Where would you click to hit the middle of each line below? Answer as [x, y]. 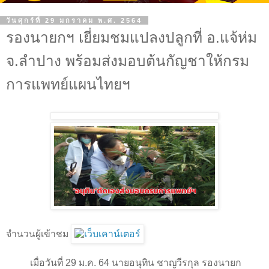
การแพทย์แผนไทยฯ [68, 85]
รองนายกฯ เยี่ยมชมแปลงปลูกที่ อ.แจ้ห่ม [131, 38]
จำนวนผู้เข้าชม [37, 234]
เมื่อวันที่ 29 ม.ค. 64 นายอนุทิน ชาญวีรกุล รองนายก [136, 262]
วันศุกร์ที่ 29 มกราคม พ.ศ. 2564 [74, 21]
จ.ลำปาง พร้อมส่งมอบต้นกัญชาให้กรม [128, 61]
